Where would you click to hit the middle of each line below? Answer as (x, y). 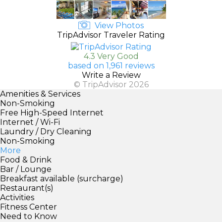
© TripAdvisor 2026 (111, 84)
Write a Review (111, 75)
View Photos (118, 25)
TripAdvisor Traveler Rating (111, 35)
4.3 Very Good (111, 56)
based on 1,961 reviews (111, 65)
